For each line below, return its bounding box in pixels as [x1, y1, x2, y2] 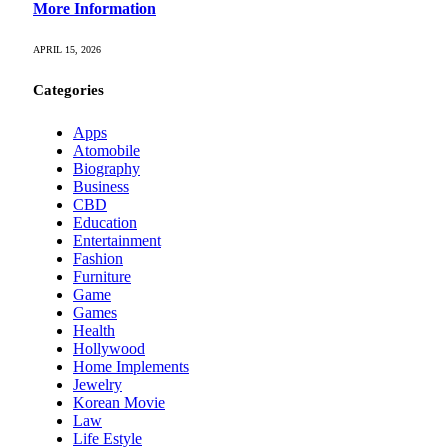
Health [73, 322, 115, 340]
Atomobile [73, 142, 140, 160]
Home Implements [73, 358, 189, 376]
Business [73, 178, 129, 196]
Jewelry [73, 376, 122, 394]
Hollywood [73, 340, 145, 358]
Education [73, 214, 137, 232]
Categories [33, 82, 104, 99]
